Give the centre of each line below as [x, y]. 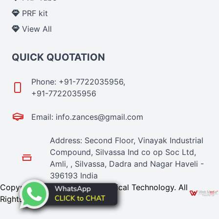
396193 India [74, 175]
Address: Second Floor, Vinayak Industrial [126, 140]
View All [36, 29]
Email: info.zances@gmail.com [87, 117]
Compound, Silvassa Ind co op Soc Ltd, [123, 152]
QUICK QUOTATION [58, 57]
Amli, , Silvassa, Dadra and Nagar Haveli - [127, 164]
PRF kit [34, 13]
